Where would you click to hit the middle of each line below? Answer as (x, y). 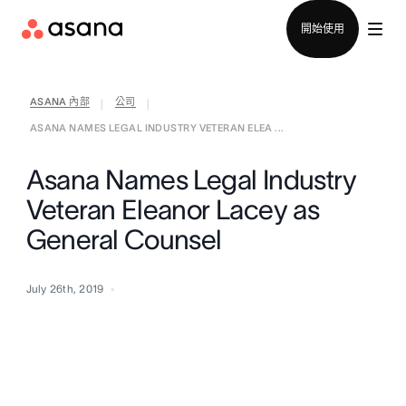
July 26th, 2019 (65, 289)
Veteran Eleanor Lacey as (173, 210)
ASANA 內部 (60, 101)
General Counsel (124, 240)
